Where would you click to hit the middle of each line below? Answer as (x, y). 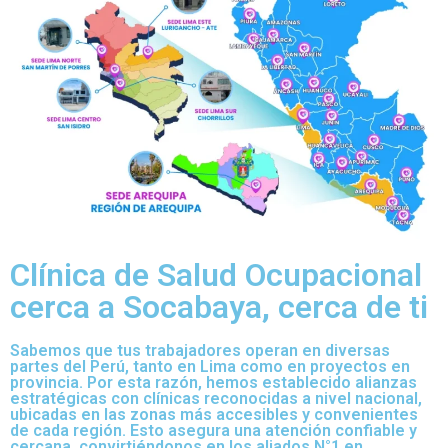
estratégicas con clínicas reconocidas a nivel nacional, (216, 399)
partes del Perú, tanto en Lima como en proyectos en (210, 367)
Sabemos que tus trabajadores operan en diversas (200, 351)
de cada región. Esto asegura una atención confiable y (213, 431)
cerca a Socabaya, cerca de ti (219, 307)
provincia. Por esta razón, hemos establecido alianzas (213, 383)
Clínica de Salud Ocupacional (216, 275)
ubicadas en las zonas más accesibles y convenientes (214, 415)
